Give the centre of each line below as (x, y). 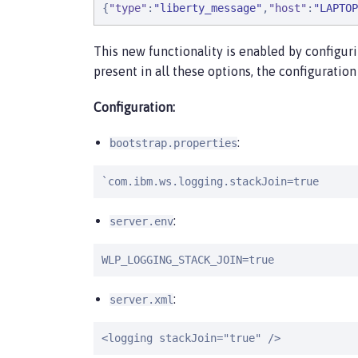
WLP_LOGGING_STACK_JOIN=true (188, 260)
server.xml (141, 300)
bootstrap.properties (173, 143)
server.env (141, 221)
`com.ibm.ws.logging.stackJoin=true (210, 181)
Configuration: (134, 107)
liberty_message (208, 8)
